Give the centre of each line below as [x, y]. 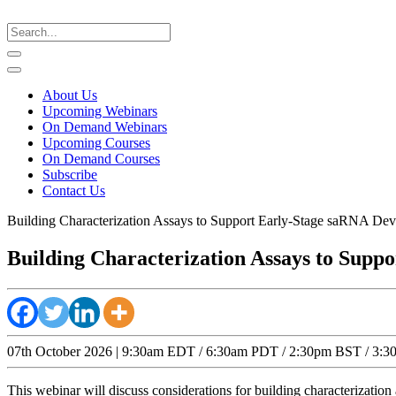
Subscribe [70, 175]
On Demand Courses [101, 159]
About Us [70, 95]
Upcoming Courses [96, 143]
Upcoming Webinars [100, 111]
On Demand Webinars [105, 127]
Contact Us [74, 190]
